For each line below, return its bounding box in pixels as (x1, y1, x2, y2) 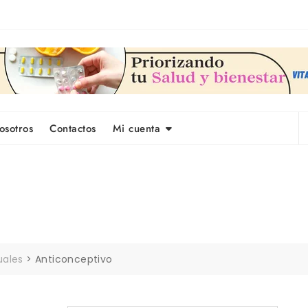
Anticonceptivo (35, 252, 113, 266)
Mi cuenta (112, 120, 160, 136)
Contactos (49, 120, 96, 136)
